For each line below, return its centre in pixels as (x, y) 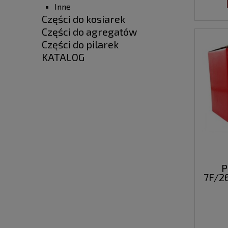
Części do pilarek (80, 45)
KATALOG (63, 57)
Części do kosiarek (83, 19)
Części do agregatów (89, 32)
